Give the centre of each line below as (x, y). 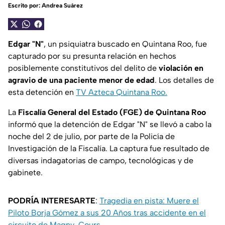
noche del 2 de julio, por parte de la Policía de (91, 137)
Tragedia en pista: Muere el (149, 201)
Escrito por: (25, 6)
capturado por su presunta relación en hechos (92, 56)
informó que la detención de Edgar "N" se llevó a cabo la (110, 125)
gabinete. (25, 173)
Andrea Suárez (62, 6)
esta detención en (42, 92)
